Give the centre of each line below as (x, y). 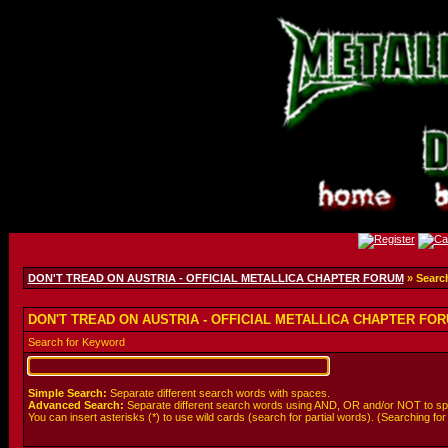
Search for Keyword (76, 342)
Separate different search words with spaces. (218, 393)
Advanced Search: (75, 405)
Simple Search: (67, 393)
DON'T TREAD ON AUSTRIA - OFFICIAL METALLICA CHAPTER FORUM (215, 278)
